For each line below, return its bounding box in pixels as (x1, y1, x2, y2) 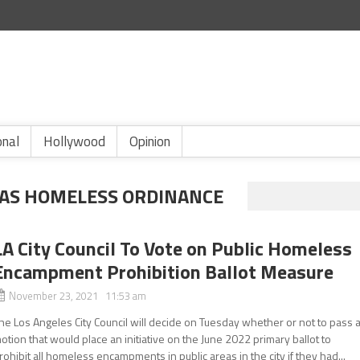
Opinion (129, 131, 170, 152)
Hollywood (43, 131, 105, 152)
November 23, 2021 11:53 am (9, 288, 147, 304)
